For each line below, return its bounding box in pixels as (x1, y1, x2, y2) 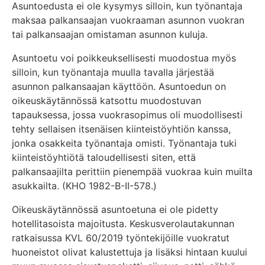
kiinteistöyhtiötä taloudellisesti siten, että (12, 151, 196, 164)
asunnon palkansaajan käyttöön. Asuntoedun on (12, 80, 226, 93)
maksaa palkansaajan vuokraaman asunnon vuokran (12, 14, 244, 27)
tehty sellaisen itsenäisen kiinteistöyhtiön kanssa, (12, 123, 231, 135)
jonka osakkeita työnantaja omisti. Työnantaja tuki (12, 137, 237, 150)
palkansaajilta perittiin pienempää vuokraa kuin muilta (12, 166, 253, 178)
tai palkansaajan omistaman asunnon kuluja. (12, 28, 208, 41)
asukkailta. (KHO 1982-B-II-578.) (12, 180, 157, 192)
